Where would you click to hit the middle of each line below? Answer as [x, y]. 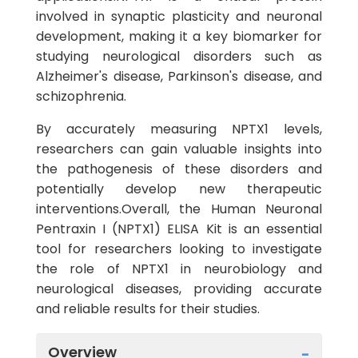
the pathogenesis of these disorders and [179, 169]
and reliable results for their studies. [148, 309]
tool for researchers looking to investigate [179, 249]
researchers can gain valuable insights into [179, 149]
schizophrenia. [81, 96]
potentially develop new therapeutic [179, 189]
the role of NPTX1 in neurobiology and [179, 269]
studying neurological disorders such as [179, 56]
